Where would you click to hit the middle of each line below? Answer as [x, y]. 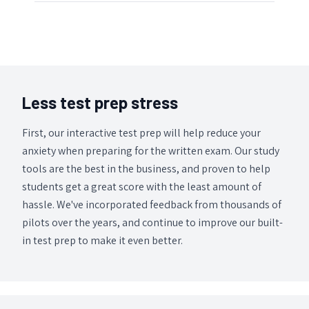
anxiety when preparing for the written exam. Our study [151, 151]
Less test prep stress [100, 103]
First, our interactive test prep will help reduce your [141, 133]
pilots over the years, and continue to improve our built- [152, 223]
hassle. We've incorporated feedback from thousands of [152, 205]
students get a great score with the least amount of [142, 187]
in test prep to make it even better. [102, 241]
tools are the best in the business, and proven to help [146, 169]
